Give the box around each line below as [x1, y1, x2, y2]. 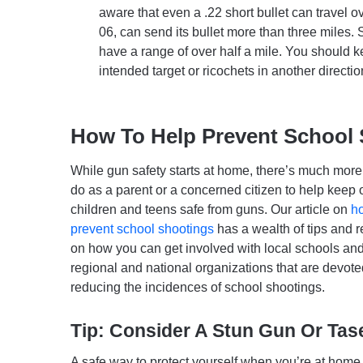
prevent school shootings [70, 221, 214, 236]
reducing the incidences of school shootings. [70, 280, 325, 294]
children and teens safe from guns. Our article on [70, 202, 351, 216]
